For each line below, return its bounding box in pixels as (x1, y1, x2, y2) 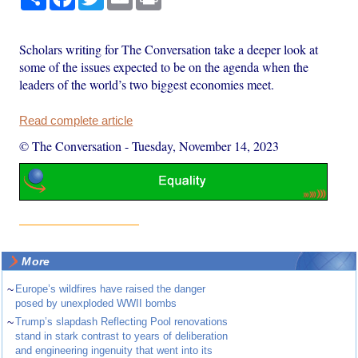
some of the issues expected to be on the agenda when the (19, 58, 309, 75)
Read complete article (19, 113, 133, 127)
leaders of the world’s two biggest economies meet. (19, 75, 275, 93)
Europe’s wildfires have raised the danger (15, 283, 206, 296)
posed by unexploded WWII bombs (15, 297, 177, 310)
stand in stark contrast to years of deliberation (15, 330, 229, 343)
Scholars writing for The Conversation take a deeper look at (19, 40, 319, 58)
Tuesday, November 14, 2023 (132, 137, 280, 154)
